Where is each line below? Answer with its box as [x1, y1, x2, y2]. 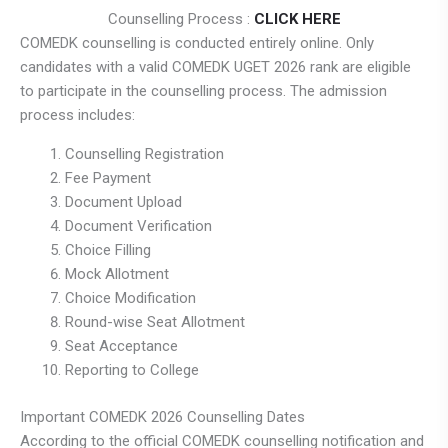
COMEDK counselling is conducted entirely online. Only [20, 34, 374, 53]
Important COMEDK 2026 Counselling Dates [20, 407, 305, 426]
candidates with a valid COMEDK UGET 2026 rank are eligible [20, 58, 411, 77]
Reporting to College [65, 361, 199, 380]
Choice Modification [65, 289, 196, 308]
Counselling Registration [65, 145, 224, 164]
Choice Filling [65, 241, 151, 260]
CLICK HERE [253, 10, 341, 29]
